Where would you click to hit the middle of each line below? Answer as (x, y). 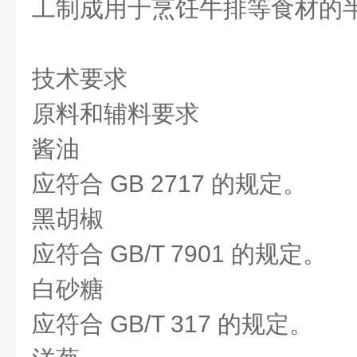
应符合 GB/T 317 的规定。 (173, 324)
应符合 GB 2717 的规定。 (169, 184)
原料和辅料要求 (116, 114)
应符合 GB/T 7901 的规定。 (179, 254)
